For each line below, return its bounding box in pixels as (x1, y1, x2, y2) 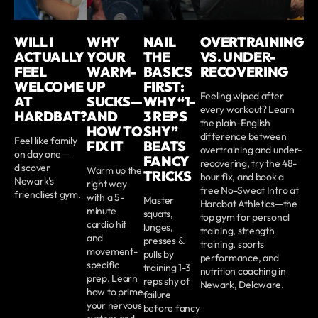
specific (86, 258, 119, 271)
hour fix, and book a (199, 170, 285, 183)
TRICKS (143, 167, 192, 185)
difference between (199, 129, 287, 143)
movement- (86, 244, 138, 258)
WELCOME (14, 77, 84, 95)
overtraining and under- (199, 143, 302, 156)
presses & (143, 234, 184, 247)
